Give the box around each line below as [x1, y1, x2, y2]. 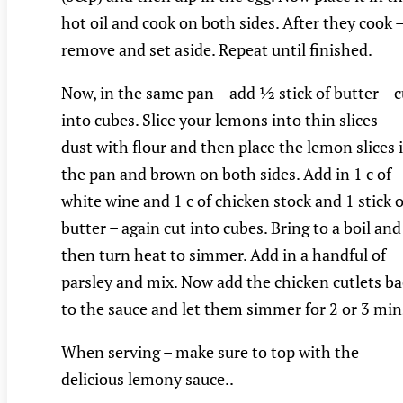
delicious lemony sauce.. [61, 368, 234, 390]
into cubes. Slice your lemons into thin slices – [61, 109, 390, 131]
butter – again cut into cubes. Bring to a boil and [61, 217, 401, 239]
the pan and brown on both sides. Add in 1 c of [61, 163, 391, 185]
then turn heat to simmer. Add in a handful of [61, 244, 386, 266]
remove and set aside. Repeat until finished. [61, 39, 372, 61]
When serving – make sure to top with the [61, 341, 359, 363]
